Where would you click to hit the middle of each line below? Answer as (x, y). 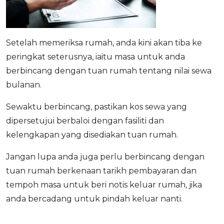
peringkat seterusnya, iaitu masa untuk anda (95, 56)
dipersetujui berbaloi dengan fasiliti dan (85, 120)
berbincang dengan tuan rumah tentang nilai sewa (109, 70)
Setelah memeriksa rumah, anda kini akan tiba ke (104, 42)
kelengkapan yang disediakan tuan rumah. (92, 134)
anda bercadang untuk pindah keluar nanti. (94, 198)
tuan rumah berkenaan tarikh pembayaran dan (101, 170)
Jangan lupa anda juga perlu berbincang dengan (105, 156)
